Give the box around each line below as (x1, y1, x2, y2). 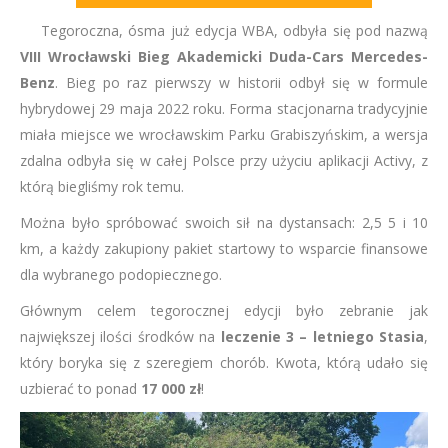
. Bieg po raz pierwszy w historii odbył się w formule (55, 73, 428, 92)
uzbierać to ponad (20, 379, 141, 398)
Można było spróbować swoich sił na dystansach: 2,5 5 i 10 (20, 213, 428, 232)
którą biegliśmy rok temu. (20, 177, 184, 196)
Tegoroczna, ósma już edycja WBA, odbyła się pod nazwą (20, 21, 428, 40)
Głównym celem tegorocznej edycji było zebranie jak (20, 301, 428, 320)
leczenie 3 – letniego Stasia (220, 327, 424, 346)
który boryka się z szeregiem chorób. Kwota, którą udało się (20, 353, 428, 372)
